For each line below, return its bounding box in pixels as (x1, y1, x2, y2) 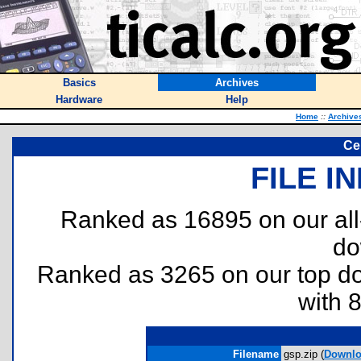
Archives (215, 77, 259, 89)
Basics (62, 77, 96, 89)
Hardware (56, 93, 102, 106)
